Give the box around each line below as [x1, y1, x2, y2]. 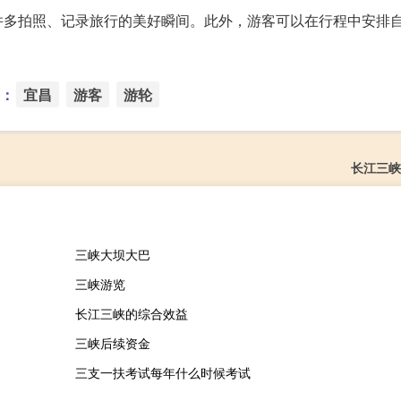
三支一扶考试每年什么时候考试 [74, 363, 251, 382]
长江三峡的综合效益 [74, 304, 188, 323]
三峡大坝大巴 [74, 245, 150, 264]
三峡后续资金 [74, 334, 150, 353]
